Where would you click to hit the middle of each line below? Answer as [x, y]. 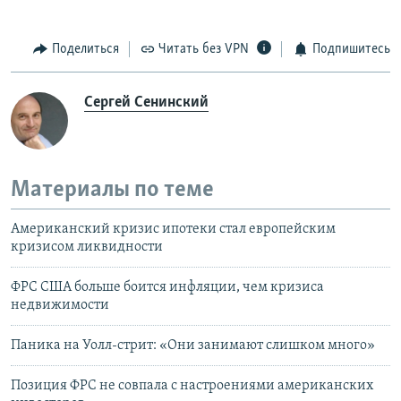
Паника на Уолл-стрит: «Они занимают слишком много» [193, 346]
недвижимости [60, 306]
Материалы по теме [112, 190]
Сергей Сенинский [146, 102]
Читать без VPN [204, 50]
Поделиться [85, 50]
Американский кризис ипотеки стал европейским [173, 230]
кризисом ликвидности [87, 247]
